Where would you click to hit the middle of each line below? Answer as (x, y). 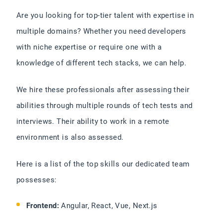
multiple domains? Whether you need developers (101, 31)
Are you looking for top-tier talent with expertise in (105, 15)
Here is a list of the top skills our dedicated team (103, 164)
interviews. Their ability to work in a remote (93, 121)
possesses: (37, 180)
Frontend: (43, 206)
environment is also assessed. (71, 137)
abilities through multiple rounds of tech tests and (105, 106)
